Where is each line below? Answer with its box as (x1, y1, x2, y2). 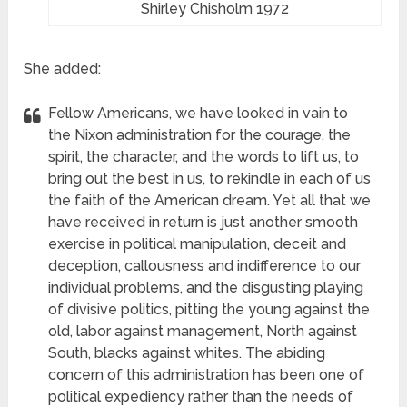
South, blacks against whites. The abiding (48, 344, 326, 362)
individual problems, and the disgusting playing (48, 279, 364, 297)
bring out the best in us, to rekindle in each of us (48, 170, 372, 188)
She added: (24, 60, 102, 78)
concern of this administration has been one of (48, 366, 365, 384)
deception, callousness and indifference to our (48, 257, 362, 275)
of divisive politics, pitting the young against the (48, 301, 371, 319)
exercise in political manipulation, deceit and (48, 235, 347, 253)
